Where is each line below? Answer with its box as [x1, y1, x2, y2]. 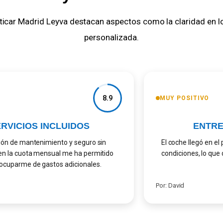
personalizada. [84, 32, 139, 43]
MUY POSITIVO [151, 95, 202, 102]
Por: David [147, 182, 177, 190]
